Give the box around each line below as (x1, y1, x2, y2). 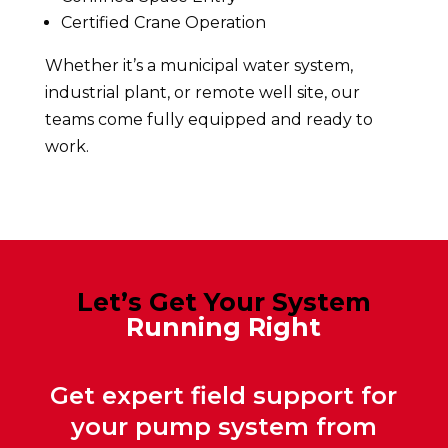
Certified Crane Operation (60, 12, 266, 32)
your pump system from (70, 411, 377, 441)
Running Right (126, 311, 322, 342)
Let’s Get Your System (76, 286, 371, 317)
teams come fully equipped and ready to (44, 109, 373, 129)
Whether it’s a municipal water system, (44, 55, 353, 75)
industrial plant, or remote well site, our (44, 82, 360, 102)
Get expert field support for (50, 380, 398, 410)
